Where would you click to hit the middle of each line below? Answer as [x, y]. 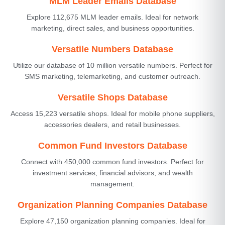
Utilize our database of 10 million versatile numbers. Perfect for [113, 65]
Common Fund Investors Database [113, 145]
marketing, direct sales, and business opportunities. [113, 28]
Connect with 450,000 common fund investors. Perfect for [113, 161]
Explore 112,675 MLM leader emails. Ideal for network [113, 17]
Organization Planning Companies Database [113, 205]
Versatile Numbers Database [113, 49]
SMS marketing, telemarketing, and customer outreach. [113, 76]
